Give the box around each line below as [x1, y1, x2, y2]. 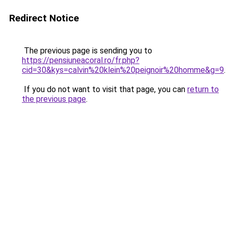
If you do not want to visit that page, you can [22, 84, 187, 94]
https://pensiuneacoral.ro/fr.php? [22, 55, 139, 65]
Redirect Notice [9, 12, 79, 24]
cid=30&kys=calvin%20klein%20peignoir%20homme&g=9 [22, 65, 224, 75]
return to [187, 84, 219, 94]
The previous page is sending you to [22, 46, 152, 55]
